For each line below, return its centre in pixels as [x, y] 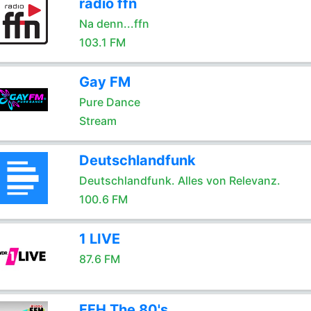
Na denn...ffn [114, 24]
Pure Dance [109, 102]
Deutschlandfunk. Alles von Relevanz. [179, 180]
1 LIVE [99, 239]
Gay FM [104, 82]
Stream [98, 121]
